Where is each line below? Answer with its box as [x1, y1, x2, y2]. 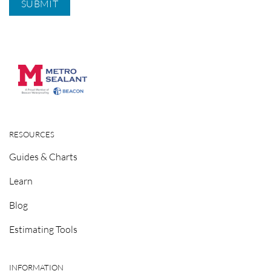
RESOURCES [8, 129, 54, 140]
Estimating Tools [8, 223, 77, 235]
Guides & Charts [8, 150, 77, 163]
